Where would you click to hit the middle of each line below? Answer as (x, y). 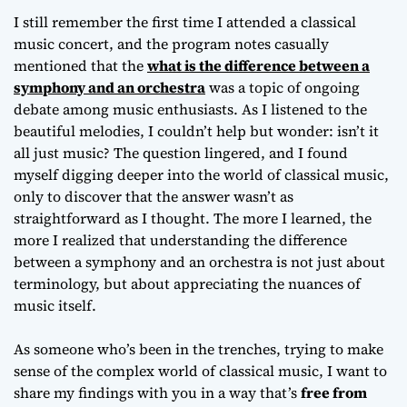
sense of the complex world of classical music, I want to (200, 370)
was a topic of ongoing (283, 87)
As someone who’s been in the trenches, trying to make (199, 348)
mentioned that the (80, 65)
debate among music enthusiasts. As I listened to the (190, 109)
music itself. (55, 305)
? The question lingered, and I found (226, 152)
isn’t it (358, 130)
